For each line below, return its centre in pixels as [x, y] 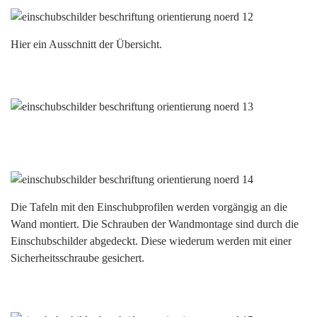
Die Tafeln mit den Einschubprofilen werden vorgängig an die [149, 207]
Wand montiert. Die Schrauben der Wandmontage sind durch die [155, 224]
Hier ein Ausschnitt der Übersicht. [88, 44]
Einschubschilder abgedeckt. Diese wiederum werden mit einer [151, 241]
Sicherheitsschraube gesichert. [77, 258]
